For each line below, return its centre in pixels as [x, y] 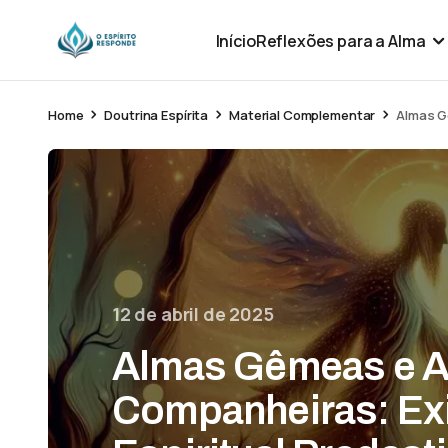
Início [235, 40]
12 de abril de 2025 [193, 314]
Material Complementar [302, 115]
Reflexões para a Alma [340, 40]
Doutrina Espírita [156, 115]
